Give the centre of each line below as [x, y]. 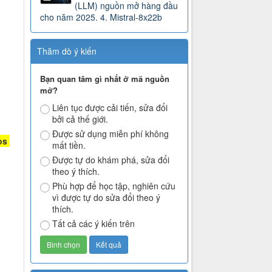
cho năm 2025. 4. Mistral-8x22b [101, 17]
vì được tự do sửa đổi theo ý [107, 198]
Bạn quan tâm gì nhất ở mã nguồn [105, 79]
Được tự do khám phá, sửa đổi [111, 160]
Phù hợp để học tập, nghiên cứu [114, 186]
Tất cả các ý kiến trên [94, 224]
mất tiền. [69, 145]
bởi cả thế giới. [80, 119]
